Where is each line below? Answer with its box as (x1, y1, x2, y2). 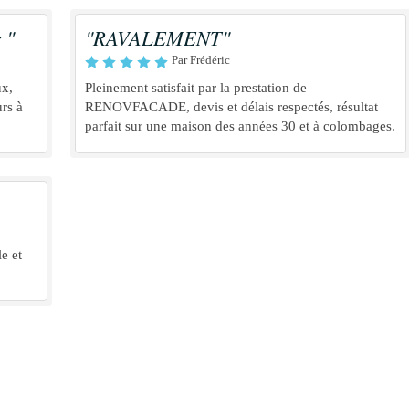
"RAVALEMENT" (85, 24, 230, 51)
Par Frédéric (172, 53, 230, 67)
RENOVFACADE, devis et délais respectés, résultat (85, 100, 378, 114)
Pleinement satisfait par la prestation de (85, 80, 307, 95)
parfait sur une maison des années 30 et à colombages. (85, 119, 395, 133)
